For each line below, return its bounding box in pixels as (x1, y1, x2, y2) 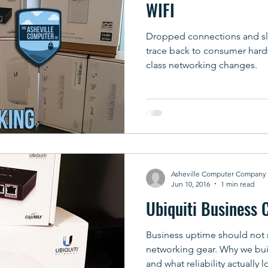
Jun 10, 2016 (171, 179, 210, 188)
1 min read (221, 179, 254, 188)
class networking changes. (146, 59, 257, 71)
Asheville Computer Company (171, 169, 266, 178)
